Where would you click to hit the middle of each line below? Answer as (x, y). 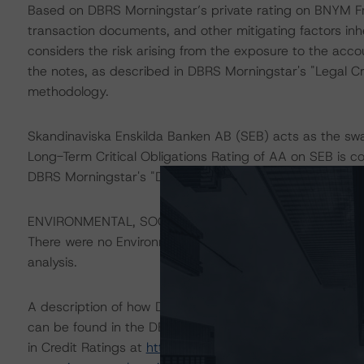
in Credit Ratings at (87, 347)
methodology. (68, 91)
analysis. (52, 262)
